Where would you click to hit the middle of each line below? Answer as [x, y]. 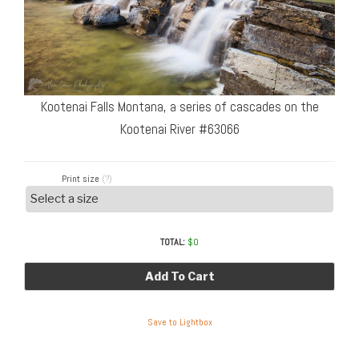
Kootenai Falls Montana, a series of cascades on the [179, 107]
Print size [82, 178]
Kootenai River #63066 [179, 129]
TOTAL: [173, 242]
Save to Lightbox [179, 323]
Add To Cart [179, 276]
